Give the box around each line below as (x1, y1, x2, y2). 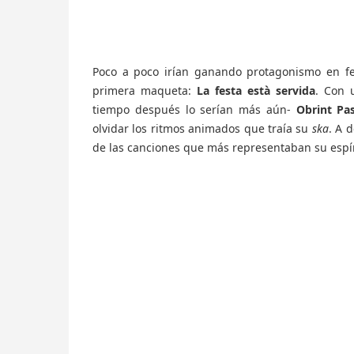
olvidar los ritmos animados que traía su (92, 121, 312, 136)
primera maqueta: (92, 83, 197, 98)
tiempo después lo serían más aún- (92, 102, 296, 117)
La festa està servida (196, 83, 315, 98)
